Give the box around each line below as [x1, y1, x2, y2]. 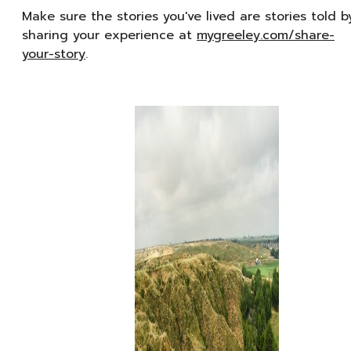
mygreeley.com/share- [197, 26, 335, 45]
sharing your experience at [22, 26, 197, 45]
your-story [22, 45, 85, 63]
